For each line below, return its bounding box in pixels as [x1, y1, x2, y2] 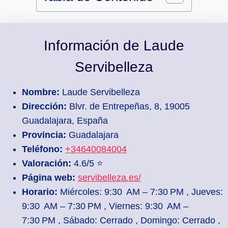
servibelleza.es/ [78, 172, 141, 183]
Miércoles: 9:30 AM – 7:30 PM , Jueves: [58, 186, 223, 197]
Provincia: [22, 129, 67, 140]
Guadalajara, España [22, 115, 108, 126]
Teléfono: [22, 144, 63, 154]
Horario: [22, 186, 58, 197]
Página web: [22, 172, 76, 183]
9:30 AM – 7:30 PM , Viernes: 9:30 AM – [22, 201, 189, 211]
